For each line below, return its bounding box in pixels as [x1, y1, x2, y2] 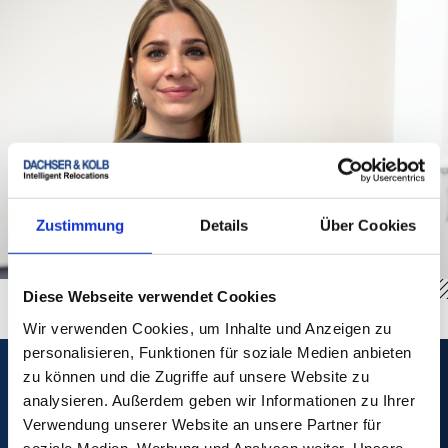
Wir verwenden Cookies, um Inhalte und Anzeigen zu [23, 319, 392, 337]
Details [199, 216, 249, 234]
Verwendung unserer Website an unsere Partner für [23, 415, 381, 433]
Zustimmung [35, 216, 125, 234]
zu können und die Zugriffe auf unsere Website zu [23, 367, 369, 385]
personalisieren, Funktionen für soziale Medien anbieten [23, 343, 412, 361]
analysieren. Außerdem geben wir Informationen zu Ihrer [23, 391, 415, 409]
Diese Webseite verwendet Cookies [23, 287, 276, 305]
